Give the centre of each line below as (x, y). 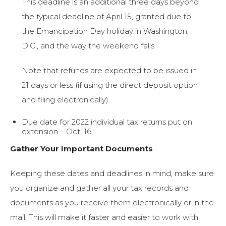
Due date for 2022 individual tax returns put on (107, 122)
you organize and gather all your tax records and (99, 188)
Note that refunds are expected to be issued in (109, 70)
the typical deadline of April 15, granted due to (106, 16)
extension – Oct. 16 (61, 131)
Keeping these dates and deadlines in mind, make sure (112, 173)
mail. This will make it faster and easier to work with (104, 217)
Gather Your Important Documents (82, 148)
